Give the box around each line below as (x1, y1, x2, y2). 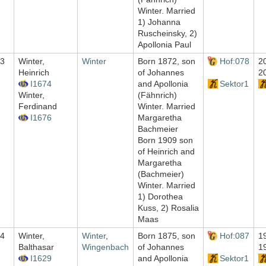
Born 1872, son (138, 56, 195, 66)
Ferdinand (18, 102, 57, 112)
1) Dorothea (138, 192, 183, 202)
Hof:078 (219, 56, 249, 66)
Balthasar (18, 242, 54, 252)
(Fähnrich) (138, 90, 177, 100)
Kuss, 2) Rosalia (138, 203, 199, 213)
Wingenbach (82, 242, 129, 252)
